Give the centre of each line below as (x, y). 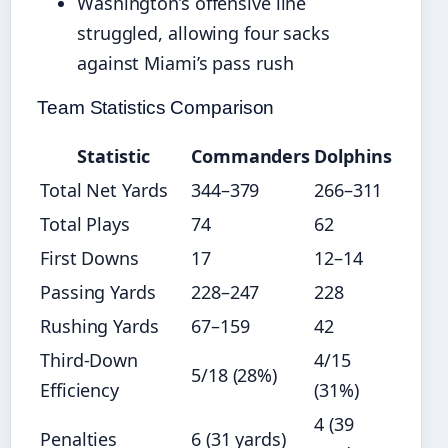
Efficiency (80, 390)
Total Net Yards (104, 190)
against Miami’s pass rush (185, 63)
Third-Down (89, 360)
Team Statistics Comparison (156, 108)
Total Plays (85, 224)
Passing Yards (98, 292)
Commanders (250, 156)
